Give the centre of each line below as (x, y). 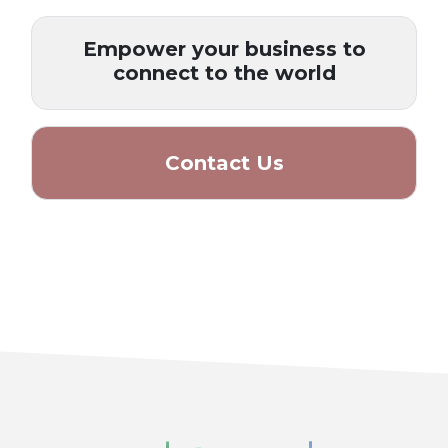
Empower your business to (224, 49)
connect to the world (224, 73)
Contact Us (224, 163)
